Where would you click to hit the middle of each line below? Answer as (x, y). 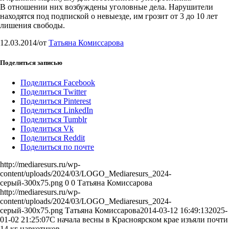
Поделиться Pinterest (56, 101)
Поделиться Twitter (53, 92)
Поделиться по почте (57, 147)
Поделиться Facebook (58, 83)
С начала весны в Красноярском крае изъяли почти (139, 220)
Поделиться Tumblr (54, 120)
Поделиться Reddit (53, 138)
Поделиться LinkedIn (57, 110)
